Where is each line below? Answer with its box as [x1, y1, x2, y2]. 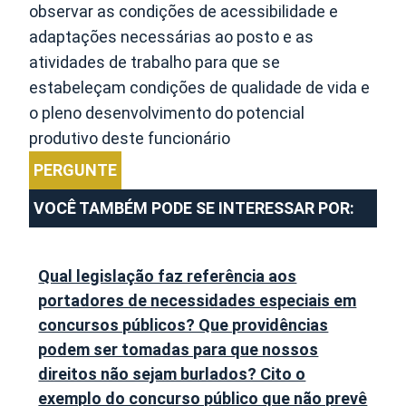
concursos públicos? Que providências [38, 314, 329, 334]
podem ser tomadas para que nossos [38, 339, 319, 359]
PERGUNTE [34, 159, 118, 179]
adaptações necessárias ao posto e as [29, 26, 314, 46]
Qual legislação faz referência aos [38, 266, 297, 285]
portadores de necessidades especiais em [38, 290, 357, 310]
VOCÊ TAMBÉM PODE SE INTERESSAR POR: [34, 198, 355, 217]
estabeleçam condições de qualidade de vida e [29, 77, 371, 97]
